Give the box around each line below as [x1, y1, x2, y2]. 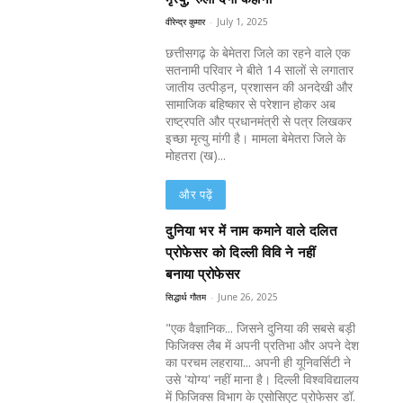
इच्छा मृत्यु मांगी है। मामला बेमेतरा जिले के [166, 130, 346, 148]
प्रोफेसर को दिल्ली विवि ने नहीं [166, 245, 316, 262]
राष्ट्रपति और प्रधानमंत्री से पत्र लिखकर [166, 112, 353, 130]
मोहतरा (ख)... [166, 147, 227, 165]
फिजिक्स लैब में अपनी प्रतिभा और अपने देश [166, 336, 360, 354]
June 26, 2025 [218, 291, 279, 304]
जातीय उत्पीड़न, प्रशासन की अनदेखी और [166, 78, 354, 96]
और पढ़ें [179, 188, 213, 202]
